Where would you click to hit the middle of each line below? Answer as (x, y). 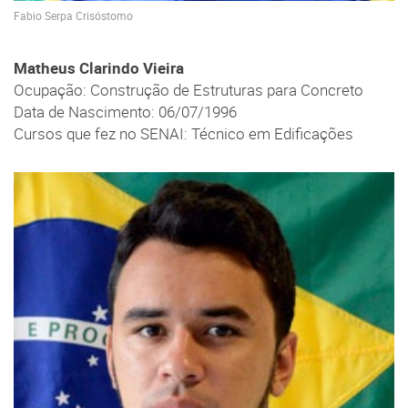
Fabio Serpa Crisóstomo (73, 15)
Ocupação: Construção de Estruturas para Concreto (189, 91)
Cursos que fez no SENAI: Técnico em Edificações (184, 134)
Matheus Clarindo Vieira (99, 69)
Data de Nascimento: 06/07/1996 (125, 112)
